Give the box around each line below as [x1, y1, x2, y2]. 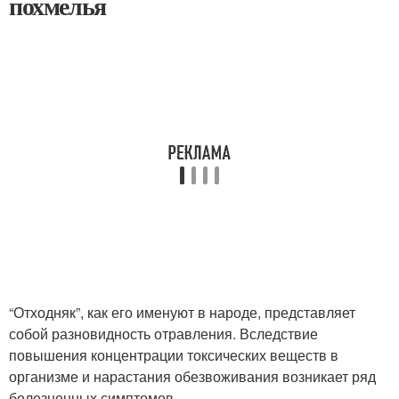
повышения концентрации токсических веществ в [9, 344, 338, 365]
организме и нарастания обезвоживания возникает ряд [9, 365, 376, 387]
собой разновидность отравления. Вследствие [9, 322, 318, 344]
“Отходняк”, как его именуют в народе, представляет [9, 301, 355, 322]
